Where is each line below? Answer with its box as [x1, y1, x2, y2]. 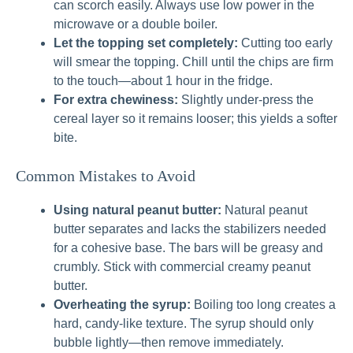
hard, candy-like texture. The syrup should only [54, 317, 314, 331]
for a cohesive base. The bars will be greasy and [54, 241, 323, 255]
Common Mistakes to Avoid [16, 167, 195, 185]
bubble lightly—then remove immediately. [54, 336, 284, 350]
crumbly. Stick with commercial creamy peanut [54, 260, 310, 274]
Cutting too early [238, 36, 333, 50]
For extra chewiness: [54, 93, 178, 107]
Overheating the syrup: [54, 298, 191, 312]
